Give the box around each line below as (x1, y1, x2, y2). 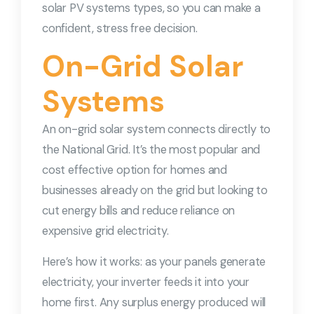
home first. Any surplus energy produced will (42, 294, 266, 310)
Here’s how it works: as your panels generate (42, 254, 266, 269)
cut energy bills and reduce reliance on (42, 203, 235, 218)
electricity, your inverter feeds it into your (42, 274, 250, 289)
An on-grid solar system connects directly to (42, 121, 271, 137)
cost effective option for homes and (42, 162, 228, 177)
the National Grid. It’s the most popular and (42, 142, 261, 157)
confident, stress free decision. (42, 20, 198, 36)
